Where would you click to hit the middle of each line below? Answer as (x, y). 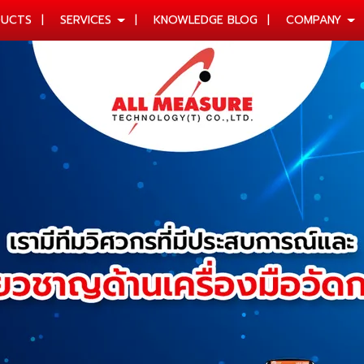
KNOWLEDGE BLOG (206, 20)
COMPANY (316, 20)
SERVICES (88, 20)
